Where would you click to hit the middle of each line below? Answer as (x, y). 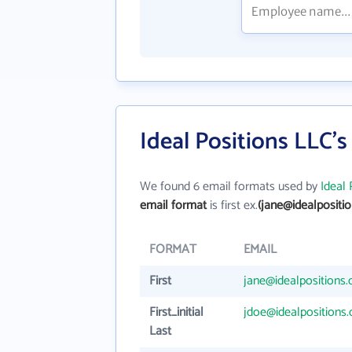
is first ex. (232, 205)
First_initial (176, 312)
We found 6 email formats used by (230, 187)
